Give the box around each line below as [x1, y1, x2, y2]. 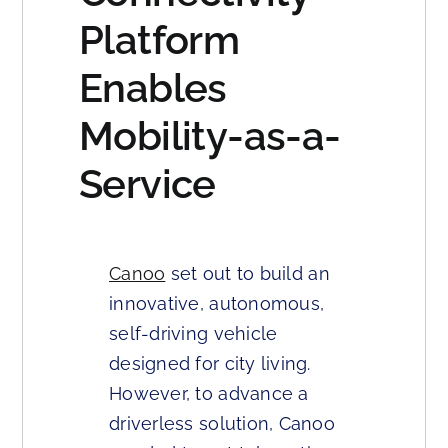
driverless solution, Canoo [109, 413, 336, 435]
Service [79, 160, 216, 208]
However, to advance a [109, 383, 309, 405]
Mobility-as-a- [79, 112, 341, 160]
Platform [79, 16, 240, 64]
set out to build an [165, 263, 330, 285]
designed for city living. [109, 353, 311, 375]
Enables [79, 64, 227, 112]
